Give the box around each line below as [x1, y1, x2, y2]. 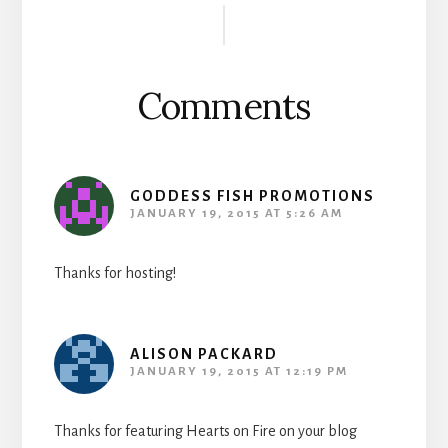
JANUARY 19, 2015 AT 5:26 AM [129, 207, 343, 221]
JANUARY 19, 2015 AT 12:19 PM [129, 365, 348, 379]
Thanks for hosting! [53, 265, 176, 282]
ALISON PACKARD [129, 346, 278, 363]
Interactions [52, 5, 243, 52]
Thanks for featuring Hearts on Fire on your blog [53, 423, 357, 440]
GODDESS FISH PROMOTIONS [129, 188, 375, 205]
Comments [136, 83, 312, 130]
